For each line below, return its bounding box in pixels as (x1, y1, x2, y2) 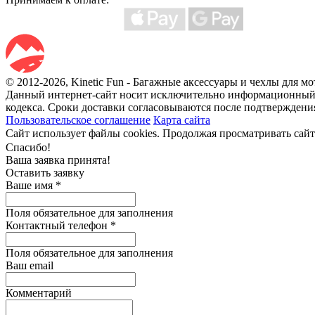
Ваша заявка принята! (6, 153, 110, 166)
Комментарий (6, 286, 72, 299)
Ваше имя (6, 179, 56, 191)
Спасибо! (6, 141, 51, 153)
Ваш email (6, 259, 53, 271)
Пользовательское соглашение (6, 113, 150, 126)
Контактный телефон (6, 219, 110, 231)
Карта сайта (153, 113, 210, 126)
